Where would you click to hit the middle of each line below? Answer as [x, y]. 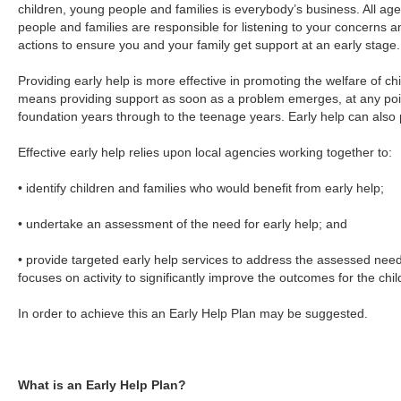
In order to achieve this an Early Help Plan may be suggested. [193, 313]
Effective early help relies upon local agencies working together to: [205, 152]
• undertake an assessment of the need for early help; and [183, 224]
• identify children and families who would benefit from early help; [201, 188]
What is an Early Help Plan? [102, 385]
